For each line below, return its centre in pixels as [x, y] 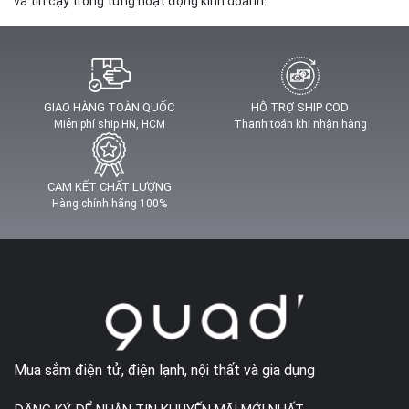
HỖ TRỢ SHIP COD [300, 107]
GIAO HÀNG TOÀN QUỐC [109, 107]
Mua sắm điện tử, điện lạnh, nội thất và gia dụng [164, 371]
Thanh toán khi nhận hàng [300, 124]
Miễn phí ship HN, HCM [109, 124]
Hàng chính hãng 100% [109, 203]
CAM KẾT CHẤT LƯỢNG [109, 186]
